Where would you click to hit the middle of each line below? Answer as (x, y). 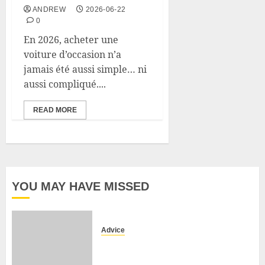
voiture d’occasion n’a (72, 54)
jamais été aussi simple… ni (85, 69)
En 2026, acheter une (71, 40)
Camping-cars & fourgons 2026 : (177, 245)
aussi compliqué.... (65, 84)
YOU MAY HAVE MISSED (80, 186)
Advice (113, 230)
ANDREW (49, 9)
